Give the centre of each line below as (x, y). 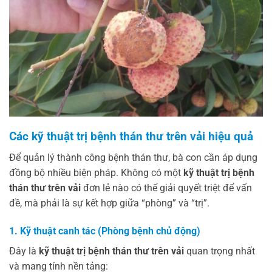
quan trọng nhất (219, 251)
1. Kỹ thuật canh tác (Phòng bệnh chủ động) (105, 231)
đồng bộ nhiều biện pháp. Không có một (96, 172)
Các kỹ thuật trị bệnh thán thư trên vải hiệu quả (131, 137)
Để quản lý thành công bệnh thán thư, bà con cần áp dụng (133, 157)
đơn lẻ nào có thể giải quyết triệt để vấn (166, 188)
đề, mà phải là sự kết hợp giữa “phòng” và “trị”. (109, 203)
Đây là (24, 251)
